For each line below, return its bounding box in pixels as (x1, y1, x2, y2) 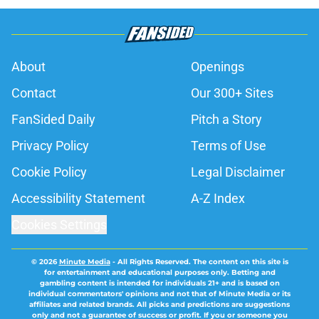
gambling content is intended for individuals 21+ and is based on (39, 278, 280, 288)
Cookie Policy (11, 164, 87, 180)
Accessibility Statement (11, 191, 145, 206)
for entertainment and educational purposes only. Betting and (43, 268, 276, 278)
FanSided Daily (11, 112, 95, 127)
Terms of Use (191, 138, 266, 154)
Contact (11, 85, 56, 101)
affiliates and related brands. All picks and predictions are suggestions (29, 300, 290, 310)
